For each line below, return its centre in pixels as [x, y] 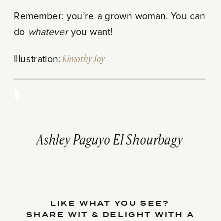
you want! [92, 32]
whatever [49, 32]
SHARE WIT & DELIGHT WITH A [110, 215]
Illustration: [37, 59]
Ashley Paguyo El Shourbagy [110, 140]
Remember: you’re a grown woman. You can [110, 17]
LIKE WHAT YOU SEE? [110, 203]
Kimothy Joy [83, 59]
